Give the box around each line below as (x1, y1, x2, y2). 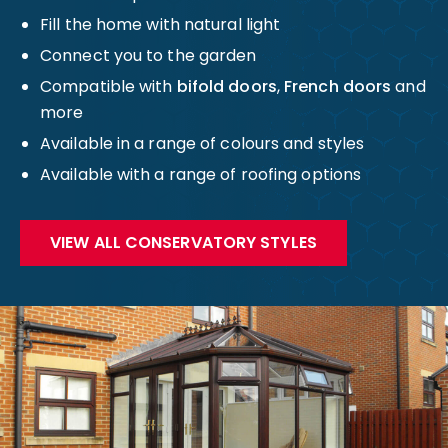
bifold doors (176, 75, 277, 98)
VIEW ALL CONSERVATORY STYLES (50, 231, 317, 254)
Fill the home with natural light (40, 13, 281, 36)
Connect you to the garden (40, 44, 257, 67)
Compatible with (40, 75, 177, 98)
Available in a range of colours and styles (40, 132, 365, 155)
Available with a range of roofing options (40, 163, 362, 186)
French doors (284, 75, 392, 98)
